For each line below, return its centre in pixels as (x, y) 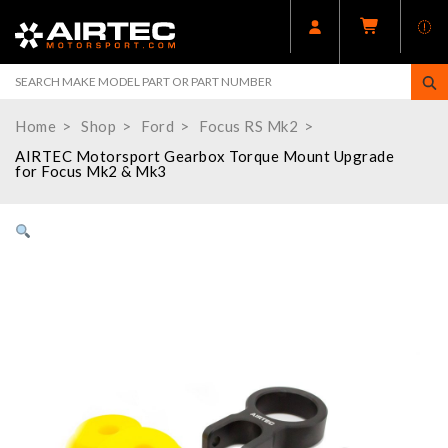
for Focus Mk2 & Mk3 (91, 171)
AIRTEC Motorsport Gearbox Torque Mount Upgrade (204, 156)
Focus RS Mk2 (248, 126)
